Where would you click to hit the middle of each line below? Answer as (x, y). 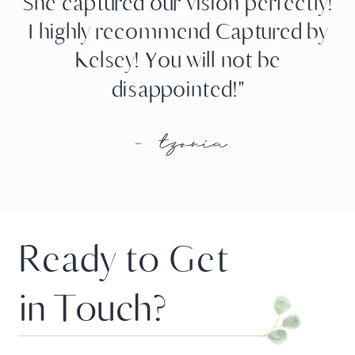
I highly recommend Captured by (178, 32)
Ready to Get (124, 260)
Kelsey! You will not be (178, 60)
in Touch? (94, 308)
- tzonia (177, 145)
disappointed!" (178, 90)
